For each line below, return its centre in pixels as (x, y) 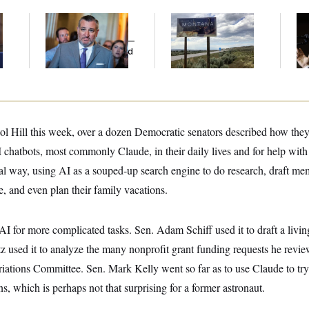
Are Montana (197, 18)
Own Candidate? (205, 51)
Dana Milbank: (74, 18)
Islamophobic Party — (90, 40)
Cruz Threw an (76, 29)
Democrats (194, 29)
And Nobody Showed (89, 51)
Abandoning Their (208, 40)
